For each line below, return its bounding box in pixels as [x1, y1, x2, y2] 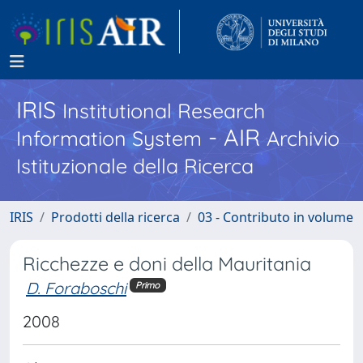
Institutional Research [62, 98, 265, 123]
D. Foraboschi [26, 278, 126, 298]
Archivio [267, 126, 340, 151]
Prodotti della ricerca [51, 208, 180, 226]
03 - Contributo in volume [198, 208, 353, 226]
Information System [16, 126, 202, 151]
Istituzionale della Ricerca [16, 153, 254, 178]
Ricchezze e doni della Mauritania [23, 252, 311, 275]
